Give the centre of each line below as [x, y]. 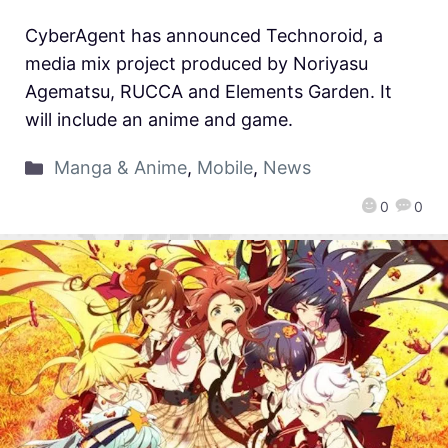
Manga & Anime [120, 168]
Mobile [224, 168]
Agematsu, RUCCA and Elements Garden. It [208, 92]
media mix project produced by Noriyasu [196, 64]
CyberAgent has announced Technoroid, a [204, 36]
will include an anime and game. [159, 120]
